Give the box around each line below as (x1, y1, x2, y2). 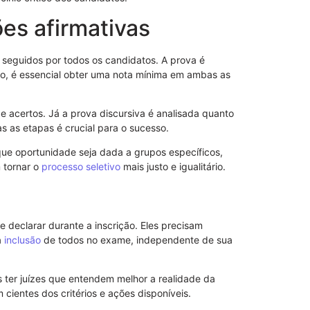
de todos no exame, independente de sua (41, 233, 232, 246)
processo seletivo (42, 161, 120, 173)
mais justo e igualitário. (120, 161, 226, 173)
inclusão (4, 233, 41, 246)
